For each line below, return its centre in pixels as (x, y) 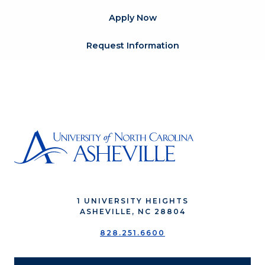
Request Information (132, 46)
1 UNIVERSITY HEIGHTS (132, 201)
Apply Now (132, 18)
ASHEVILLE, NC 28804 (132, 212)
